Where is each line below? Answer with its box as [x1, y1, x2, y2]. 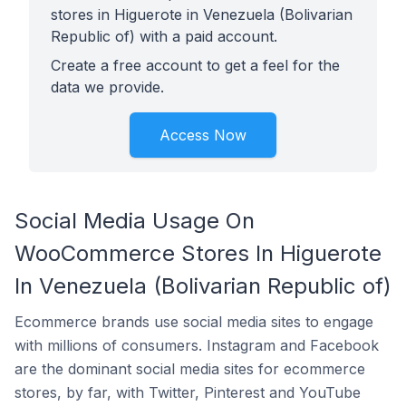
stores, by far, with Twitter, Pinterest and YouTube [14, 383, 361, 401]
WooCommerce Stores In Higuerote [14, 240, 382, 266]
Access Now [159, 126, 246, 144]
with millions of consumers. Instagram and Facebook [14, 336, 379, 354]
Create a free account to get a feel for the [51, 56, 340, 74]
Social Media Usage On [14, 208, 255, 234]
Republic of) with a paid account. [51, 27, 277, 45]
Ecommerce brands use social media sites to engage [14, 313, 373, 331]
